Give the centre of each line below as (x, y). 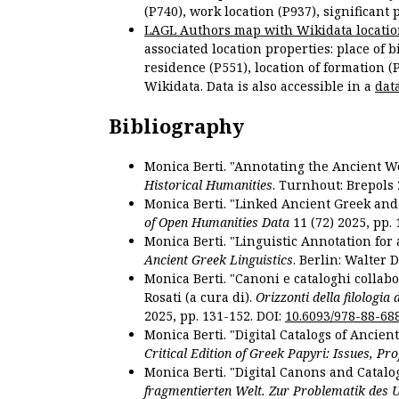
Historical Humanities (208, 185)
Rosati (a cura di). (200, 297)
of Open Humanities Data (217, 223)
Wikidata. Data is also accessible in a (260, 85)
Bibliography (176, 125)
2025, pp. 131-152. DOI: (215, 316)
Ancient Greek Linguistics (219, 260)
